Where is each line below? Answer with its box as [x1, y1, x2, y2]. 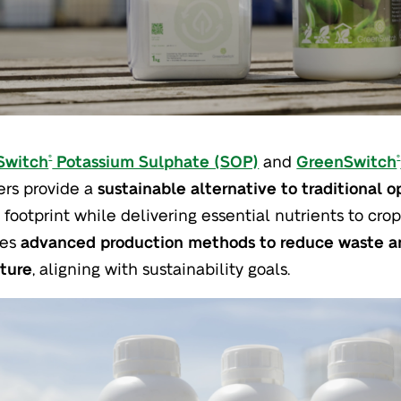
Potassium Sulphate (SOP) [52, 150, 260, 170]
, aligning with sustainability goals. [32, 258, 291, 277]
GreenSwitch [296, 150, 397, 170]
